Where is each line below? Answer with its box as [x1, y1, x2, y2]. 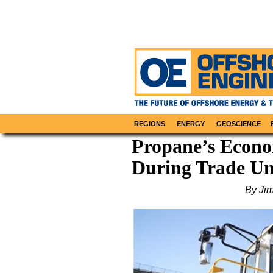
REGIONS [134, 120, 166, 127]
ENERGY [177, 120, 205, 127]
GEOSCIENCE [216, 120, 261, 127]
